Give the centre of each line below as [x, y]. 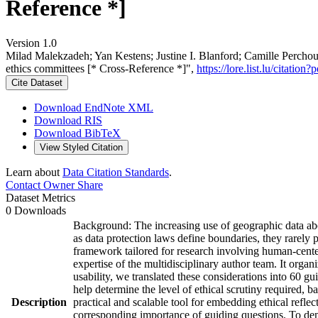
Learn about [34, 172]
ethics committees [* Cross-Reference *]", [101, 68]
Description [39, 302]
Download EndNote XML [94, 107]
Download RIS [68, 120]
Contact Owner [40, 185]
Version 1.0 [31, 43]
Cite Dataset [37, 82]
